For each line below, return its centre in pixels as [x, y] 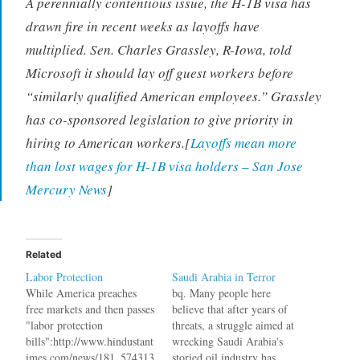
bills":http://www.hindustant [89, 341]
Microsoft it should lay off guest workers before [159, 72]
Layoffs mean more [243, 142]
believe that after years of [230, 309]
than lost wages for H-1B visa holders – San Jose [164, 166]
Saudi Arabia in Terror [224, 276]
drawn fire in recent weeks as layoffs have [142, 26]
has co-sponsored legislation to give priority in [159, 119]
